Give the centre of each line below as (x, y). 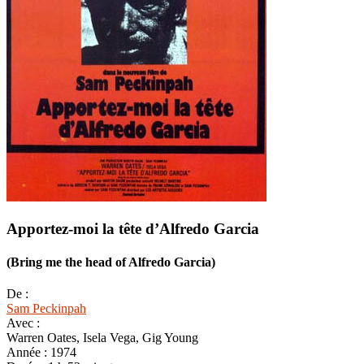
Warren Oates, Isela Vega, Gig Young (102, 338)
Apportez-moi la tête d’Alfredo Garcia (133, 228)
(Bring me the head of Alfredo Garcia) (111, 262)
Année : (28, 353)
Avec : (23, 323)
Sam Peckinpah (46, 309)
